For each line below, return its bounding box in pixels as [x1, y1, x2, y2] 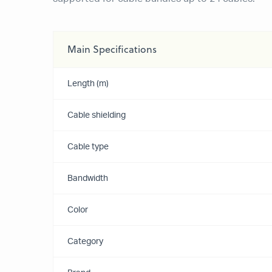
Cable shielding [67, 111, 126, 120]
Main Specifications [67, 42, 157, 56]
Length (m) [67, 80, 109, 88]
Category [67, 237, 103, 246]
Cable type [67, 143, 109, 151]
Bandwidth [67, 174, 108, 183]
